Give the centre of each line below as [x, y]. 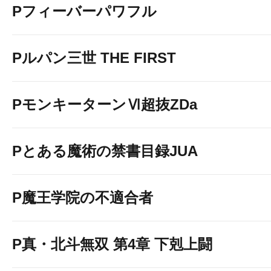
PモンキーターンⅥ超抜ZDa [105, 104]
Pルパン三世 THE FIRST [94, 58]
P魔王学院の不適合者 [83, 198]
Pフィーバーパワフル [84, 11]
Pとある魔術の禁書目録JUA [105, 151]
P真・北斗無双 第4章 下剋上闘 [112, 244]
